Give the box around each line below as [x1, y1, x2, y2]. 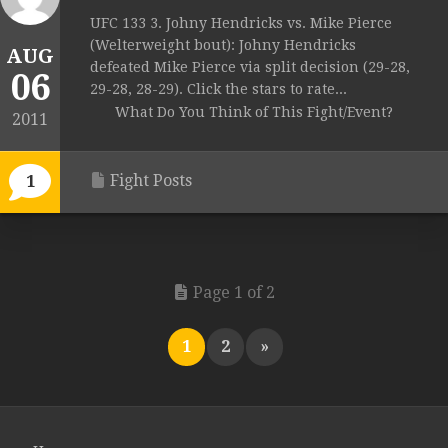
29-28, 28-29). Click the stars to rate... [90, 81, 347, 98]
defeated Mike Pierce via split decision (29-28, [90, 59, 410, 76]
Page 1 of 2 [193, 283, 275, 303]
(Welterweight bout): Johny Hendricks [90, 37, 356, 54]
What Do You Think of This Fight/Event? [115, 104, 393, 121]
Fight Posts [110, 171, 192, 191]
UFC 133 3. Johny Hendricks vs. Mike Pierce [90, 15, 392, 32]
